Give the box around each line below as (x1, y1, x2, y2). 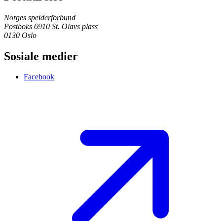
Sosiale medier (4, 49, 78, 63)
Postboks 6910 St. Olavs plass (4, 22, 98, 31)
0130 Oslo (4, 31, 37, 39)
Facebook (24, 73, 54, 81)
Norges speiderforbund (4, 13, 75, 22)
